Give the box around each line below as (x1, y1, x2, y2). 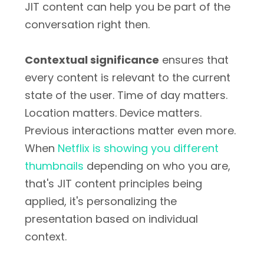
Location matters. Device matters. (25, 105, 202, 120)
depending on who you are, (84, 159, 230, 173)
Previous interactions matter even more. (25, 123, 236, 138)
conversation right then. (25, 17, 150, 32)
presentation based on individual (25, 212, 198, 226)
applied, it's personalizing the (25, 194, 177, 209)
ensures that (159, 52, 229, 67)
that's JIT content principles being (25, 176, 202, 191)
